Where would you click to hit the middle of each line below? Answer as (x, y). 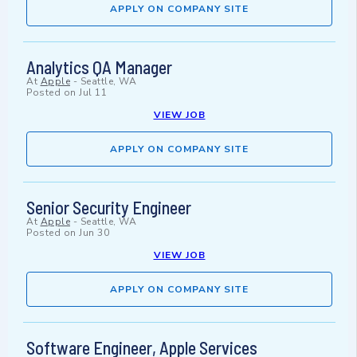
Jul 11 (93, 93)
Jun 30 (94, 233)
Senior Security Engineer (109, 208)
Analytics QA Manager (99, 67)
